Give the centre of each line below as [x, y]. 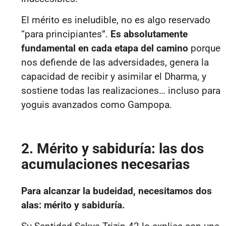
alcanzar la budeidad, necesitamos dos [126, 191]
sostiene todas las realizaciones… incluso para [121, 91]
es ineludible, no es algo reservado [135, 20]
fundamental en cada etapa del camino [105, 48]
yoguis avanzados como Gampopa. [97, 105]
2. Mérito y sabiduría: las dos [112, 149]
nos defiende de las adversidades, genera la [115, 63]
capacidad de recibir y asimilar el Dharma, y [114, 77]
